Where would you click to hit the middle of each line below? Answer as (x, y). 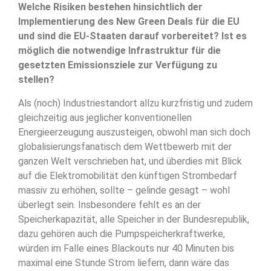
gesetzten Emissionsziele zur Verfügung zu (118, 65)
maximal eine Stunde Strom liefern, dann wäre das (124, 263)
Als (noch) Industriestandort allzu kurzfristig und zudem (135, 103)
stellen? (36, 80)
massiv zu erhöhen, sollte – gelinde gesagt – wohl (124, 190)
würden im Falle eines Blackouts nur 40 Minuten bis (126, 248)
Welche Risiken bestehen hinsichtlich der (110, 7)
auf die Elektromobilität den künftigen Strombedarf (128, 175)
